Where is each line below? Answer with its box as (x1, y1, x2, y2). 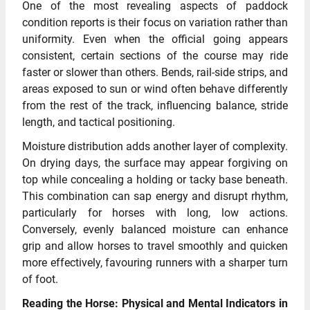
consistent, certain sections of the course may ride (22, 49, 288, 63)
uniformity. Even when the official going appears (22, 33, 288, 46)
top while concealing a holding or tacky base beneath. (22, 173, 288, 187)
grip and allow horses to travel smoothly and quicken (22, 239, 288, 253)
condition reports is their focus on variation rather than (22, 16, 288, 30)
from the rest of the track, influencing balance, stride (22, 99, 288, 113)
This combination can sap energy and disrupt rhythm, (22, 190, 288, 203)
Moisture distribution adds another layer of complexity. (22, 140, 288, 154)
